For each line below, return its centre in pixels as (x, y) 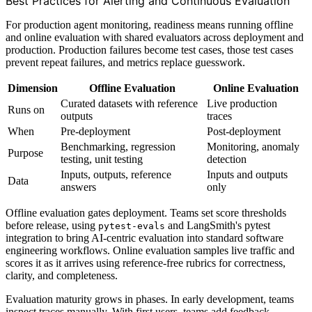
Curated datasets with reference (129, 103)
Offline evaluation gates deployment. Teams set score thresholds (146, 212)
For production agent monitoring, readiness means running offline (149, 24)
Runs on (26, 109)
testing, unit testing (102, 159)
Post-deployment (244, 131)
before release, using (52, 225)
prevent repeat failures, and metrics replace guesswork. (125, 62)
